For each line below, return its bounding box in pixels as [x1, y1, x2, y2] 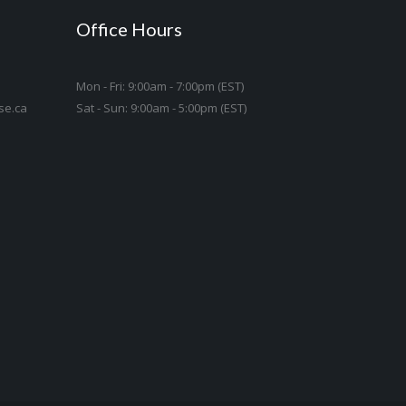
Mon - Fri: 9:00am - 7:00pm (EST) [75, 78, 244, 94]
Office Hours [75, 18, 182, 40]
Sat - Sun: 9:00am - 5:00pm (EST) [75, 100, 246, 116]
